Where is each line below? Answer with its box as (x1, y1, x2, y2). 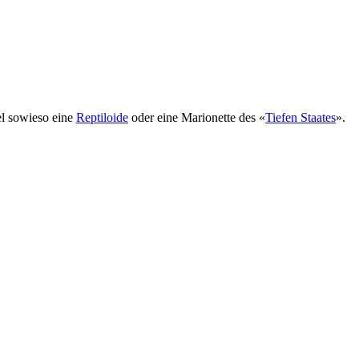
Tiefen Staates (265, 111, 336, 125)
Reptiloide (76, 111, 128, 125)
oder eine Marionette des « (128, 111, 265, 125)
